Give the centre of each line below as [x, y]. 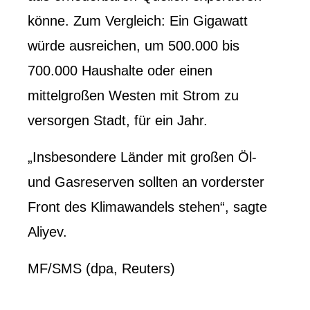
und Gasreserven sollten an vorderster [146, 182]
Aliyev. [47, 231]
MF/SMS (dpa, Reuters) [101, 268]
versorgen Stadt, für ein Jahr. [118, 120]
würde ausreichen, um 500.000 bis [134, 45]
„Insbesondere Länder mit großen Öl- [142, 157]
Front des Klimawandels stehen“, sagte [147, 207]
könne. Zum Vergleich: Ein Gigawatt [138, 20]
